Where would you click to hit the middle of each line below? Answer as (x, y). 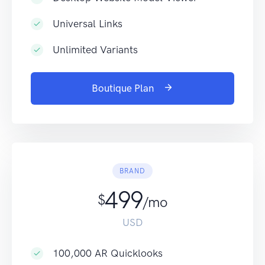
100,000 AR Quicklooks (108, 253)
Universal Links (88, 23)
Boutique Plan (124, 88)
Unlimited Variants (96, 49)
